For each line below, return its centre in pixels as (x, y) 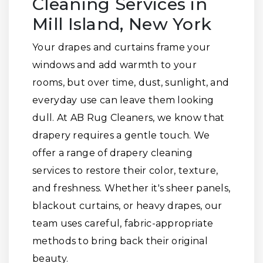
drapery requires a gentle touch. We (121, 135)
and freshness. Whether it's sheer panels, (131, 188)
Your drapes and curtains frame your (122, 47)
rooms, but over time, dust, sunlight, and (131, 82)
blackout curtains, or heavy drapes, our (127, 206)
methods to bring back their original (120, 241)
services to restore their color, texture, (125, 171)
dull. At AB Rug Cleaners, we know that (129, 118)
